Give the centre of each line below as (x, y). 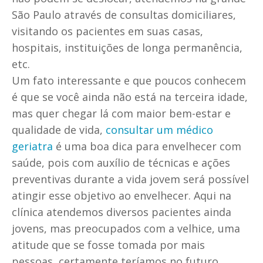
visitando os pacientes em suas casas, (107, 31)
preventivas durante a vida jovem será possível (130, 179)
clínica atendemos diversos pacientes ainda (122, 212)
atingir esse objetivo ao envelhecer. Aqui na (122, 195)
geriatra (32, 146)
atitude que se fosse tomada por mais (108, 245)
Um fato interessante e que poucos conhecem (129, 80)
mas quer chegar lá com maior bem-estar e (121, 113)
